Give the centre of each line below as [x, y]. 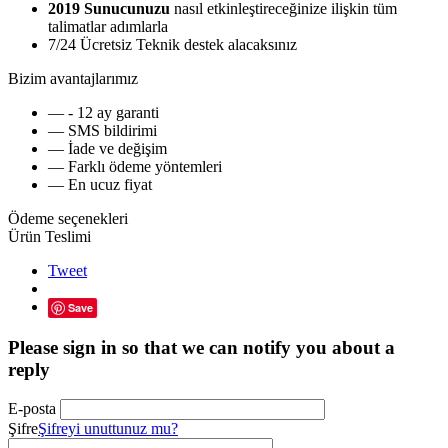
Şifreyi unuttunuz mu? [108, 429]
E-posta [32, 409]
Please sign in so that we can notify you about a [201, 347]
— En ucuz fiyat [100, 184]
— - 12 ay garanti [103, 112]
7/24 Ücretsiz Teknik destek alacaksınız [172, 44]
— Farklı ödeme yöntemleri [135, 166]
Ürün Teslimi [49, 236]
